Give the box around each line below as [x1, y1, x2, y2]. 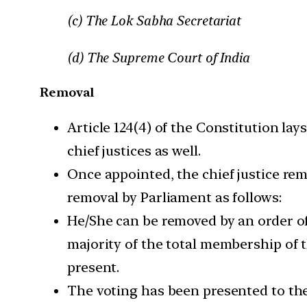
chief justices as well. [67, 143, 201, 160]
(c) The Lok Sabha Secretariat [67, 12, 241, 29]
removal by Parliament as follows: [67, 189, 282, 206]
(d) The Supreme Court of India [67, 49, 249, 66]
